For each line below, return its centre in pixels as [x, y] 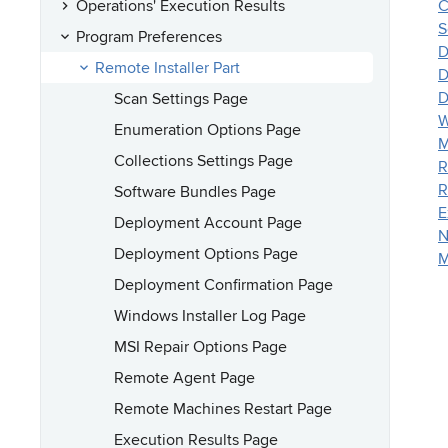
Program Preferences [149, 36]
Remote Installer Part [167, 67]
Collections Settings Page [203, 160]
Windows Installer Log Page [210, 315]
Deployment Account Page [208, 222]
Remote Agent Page [184, 377]
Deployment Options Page [206, 253]
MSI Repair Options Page [200, 346]
